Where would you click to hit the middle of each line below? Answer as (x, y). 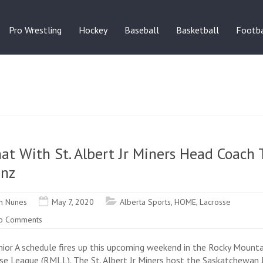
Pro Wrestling (35, 30)
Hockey (93, 30)
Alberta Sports (145, 202)
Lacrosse (215, 202)
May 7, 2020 (73, 202)
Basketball (198, 30)
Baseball (142, 30)
